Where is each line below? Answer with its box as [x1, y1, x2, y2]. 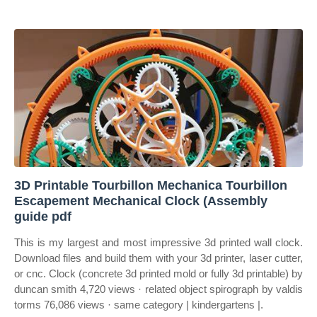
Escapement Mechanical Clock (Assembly [14, 194, 267, 208]
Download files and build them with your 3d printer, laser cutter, [14, 252, 303, 264]
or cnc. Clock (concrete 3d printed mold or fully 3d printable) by [14, 267, 303, 279]
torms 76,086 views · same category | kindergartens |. [14, 299, 263, 311]
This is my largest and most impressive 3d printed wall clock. [14, 236, 303, 248]
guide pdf [14, 209, 71, 224]
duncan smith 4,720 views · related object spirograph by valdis [14, 283, 303, 295]
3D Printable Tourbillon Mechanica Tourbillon [14, 178, 287, 192]
